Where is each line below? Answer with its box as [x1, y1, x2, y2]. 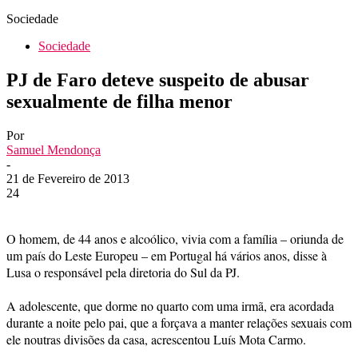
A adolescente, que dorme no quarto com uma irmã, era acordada [6, 296, 334, 314]
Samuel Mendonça [6, 142, 101, 157]
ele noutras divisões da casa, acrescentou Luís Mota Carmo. [6, 330, 306, 348]
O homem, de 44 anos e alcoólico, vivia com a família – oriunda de [6, 229, 344, 247]
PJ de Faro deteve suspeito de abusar [6, 69, 309, 90]
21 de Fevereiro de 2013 [6, 171, 129, 185]
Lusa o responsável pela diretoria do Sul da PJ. [6, 263, 240, 280]
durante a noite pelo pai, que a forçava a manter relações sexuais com [6, 313, 352, 331]
